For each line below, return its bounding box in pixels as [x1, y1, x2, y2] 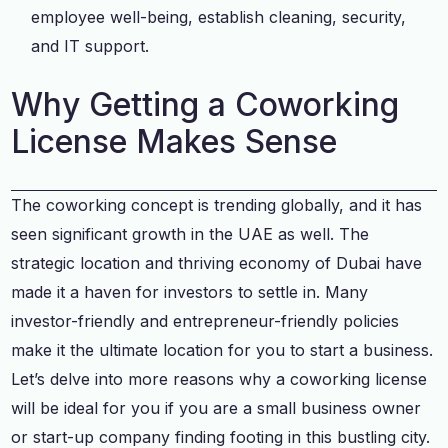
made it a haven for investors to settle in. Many [11, 281, 369, 302]
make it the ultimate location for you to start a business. [11, 339, 434, 360]
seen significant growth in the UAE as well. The [11, 223, 370, 244]
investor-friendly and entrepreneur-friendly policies [11, 310, 400, 331]
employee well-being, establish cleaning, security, [31, 6, 407, 27]
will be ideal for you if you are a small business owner [11, 397, 422, 418]
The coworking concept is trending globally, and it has [11, 194, 423, 215]
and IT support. [31, 35, 150, 56]
